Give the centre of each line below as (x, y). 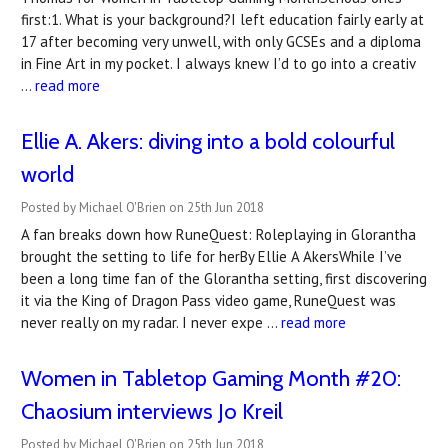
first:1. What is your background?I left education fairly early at (222, 19)
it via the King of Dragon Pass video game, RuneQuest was (208, 300)
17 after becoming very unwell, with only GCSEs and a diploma (221, 41)
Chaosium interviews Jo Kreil (152, 411)
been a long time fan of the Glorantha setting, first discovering (224, 278)
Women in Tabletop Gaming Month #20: (211, 378)
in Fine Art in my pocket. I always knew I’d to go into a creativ (218, 63)
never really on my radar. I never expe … (151, 322)
